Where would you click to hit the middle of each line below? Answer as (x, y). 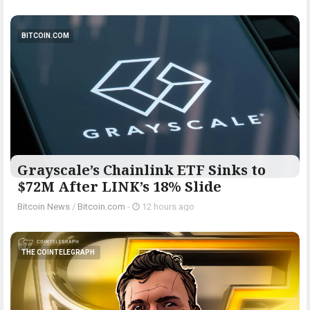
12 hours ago (167, 207)
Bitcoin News (44, 207)
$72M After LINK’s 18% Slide (119, 187)
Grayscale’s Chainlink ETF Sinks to (142, 170)
